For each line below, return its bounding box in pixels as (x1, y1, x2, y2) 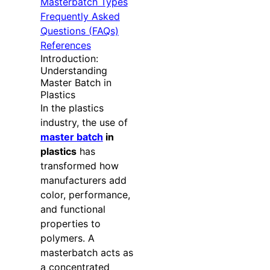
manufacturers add (40, 174, 127, 187)
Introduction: (40, 52, 98, 65)
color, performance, (40, 189, 130, 201)
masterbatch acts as (40, 246, 133, 259)
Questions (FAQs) (40, 25, 119, 37)
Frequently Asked (40, 10, 120, 23)
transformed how (40, 160, 119, 172)
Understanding (40, 64, 107, 77)
